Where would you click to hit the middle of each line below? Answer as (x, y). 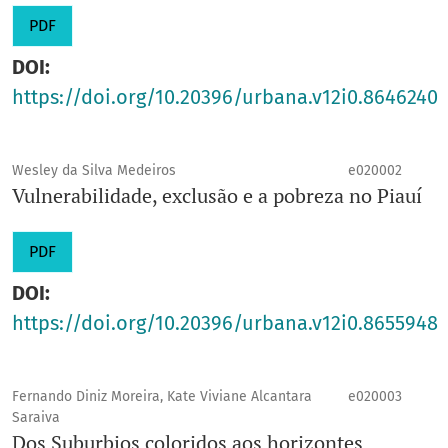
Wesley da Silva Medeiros (94, 171)
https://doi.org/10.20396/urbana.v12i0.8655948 (225, 323)
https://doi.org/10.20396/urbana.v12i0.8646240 (225, 97)
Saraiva (36, 418)
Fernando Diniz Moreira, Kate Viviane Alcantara (162, 397)
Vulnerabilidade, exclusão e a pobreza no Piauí (217, 196)
